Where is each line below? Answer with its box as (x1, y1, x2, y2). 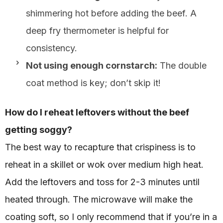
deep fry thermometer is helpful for (26, 25, 169, 36)
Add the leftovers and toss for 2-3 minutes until (5, 176, 200, 187)
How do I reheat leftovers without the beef (5, 107, 189, 117)
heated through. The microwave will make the (5, 194, 193, 205)
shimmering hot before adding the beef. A (26, 7, 197, 18)
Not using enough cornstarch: (26, 60, 157, 71)
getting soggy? (5, 124, 72, 135)
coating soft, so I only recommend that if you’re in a (5, 211, 217, 222)
